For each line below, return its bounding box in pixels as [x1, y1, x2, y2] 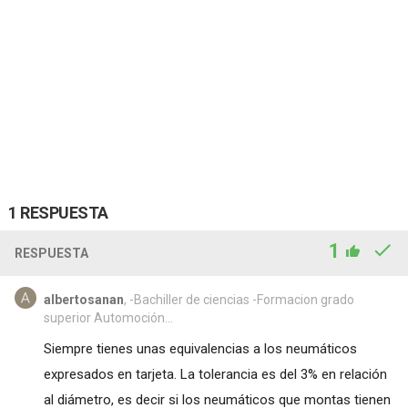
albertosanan [43, 291, 124, 307]
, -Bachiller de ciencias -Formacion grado [123, 291, 354, 307]
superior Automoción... [43, 310, 173, 325]
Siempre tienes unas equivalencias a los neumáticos [43, 340, 357, 357]
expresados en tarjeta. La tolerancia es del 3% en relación [43, 365, 387, 382]
